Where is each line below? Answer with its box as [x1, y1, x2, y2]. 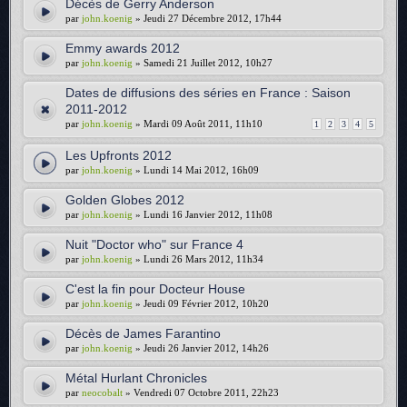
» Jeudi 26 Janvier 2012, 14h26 [133, 342, 269, 353]
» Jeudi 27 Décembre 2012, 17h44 [133, 13, 282, 24]
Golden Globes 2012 [65, 193, 184, 207]
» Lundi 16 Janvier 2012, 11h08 [133, 209, 273, 220]
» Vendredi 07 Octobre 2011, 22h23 [123, 387, 279, 398]
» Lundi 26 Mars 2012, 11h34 [133, 253, 263, 264]
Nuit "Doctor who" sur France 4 [65, 237, 243, 252]
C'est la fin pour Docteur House [65, 282, 245, 296]
